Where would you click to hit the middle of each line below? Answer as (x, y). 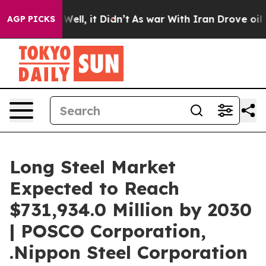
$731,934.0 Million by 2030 (131, 210)
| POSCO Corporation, (108, 231)
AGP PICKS (31, 19)
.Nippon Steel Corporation (129, 252)
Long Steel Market (93, 167)
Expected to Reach (94, 188)
